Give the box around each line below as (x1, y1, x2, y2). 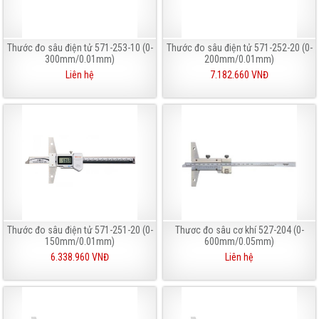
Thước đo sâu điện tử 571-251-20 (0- (6, 224, 153, 236)
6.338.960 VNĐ (51, 251, 109, 263)
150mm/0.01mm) (45, 235, 115, 247)
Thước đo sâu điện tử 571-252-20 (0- (166, 41, 313, 53)
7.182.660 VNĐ (210, 68, 268, 80)
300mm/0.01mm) (45, 53, 115, 65)
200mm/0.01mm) (204, 53, 274, 65)
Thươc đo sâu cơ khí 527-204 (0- (174, 224, 304, 236)
